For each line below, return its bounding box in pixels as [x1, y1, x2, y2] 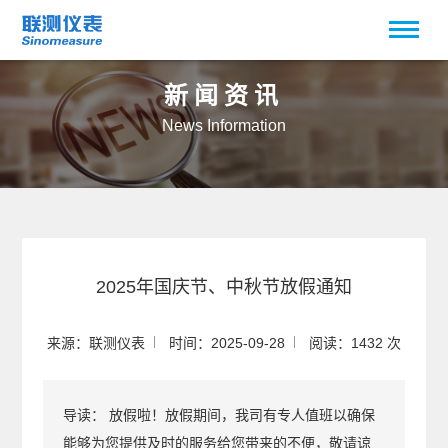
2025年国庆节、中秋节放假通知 [95, 277, 352, 298]
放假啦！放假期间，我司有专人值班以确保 [104, 407, 375, 424]
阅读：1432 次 [308, 335, 401, 352]
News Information [162, 117, 286, 135]
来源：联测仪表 [46, 335, 145, 352]
